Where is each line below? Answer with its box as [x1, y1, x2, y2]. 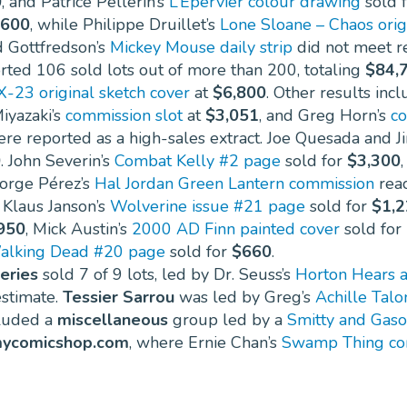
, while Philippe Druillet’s [30, 14, 220, 36]
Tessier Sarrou [63, 286, 174, 309]
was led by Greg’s [174, 286, 315, 309]
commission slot [65, 104, 183, 127]
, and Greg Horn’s [259, 104, 391, 127]
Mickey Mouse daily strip [110, 36, 293, 59]
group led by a [168, 309, 287, 332]
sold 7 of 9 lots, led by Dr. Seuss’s [38, 263, 295, 286]
